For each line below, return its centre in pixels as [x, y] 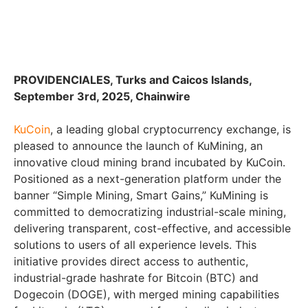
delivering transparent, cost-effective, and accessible [152, 228]
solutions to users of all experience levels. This [135, 244]
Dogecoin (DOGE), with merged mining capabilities [146, 294]
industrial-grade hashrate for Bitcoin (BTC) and [136, 277]
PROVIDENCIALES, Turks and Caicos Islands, [133, 79]
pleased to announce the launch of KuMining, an [138, 145]
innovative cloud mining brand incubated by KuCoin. [150, 162]
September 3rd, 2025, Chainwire [102, 96]
